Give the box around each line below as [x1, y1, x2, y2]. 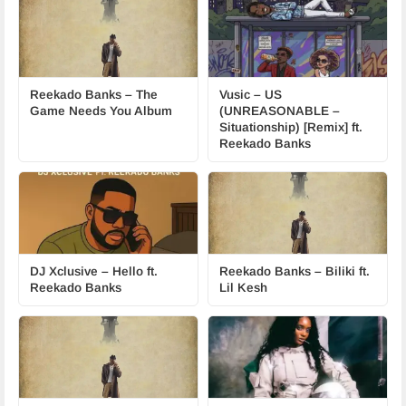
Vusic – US [219, 88, 282, 101]
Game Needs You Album [30, 104, 172, 118]
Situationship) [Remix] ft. [219, 121, 362, 134]
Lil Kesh [219, 281, 267, 295]
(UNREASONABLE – [219, 104, 340, 118]
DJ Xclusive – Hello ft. [30, 265, 158, 278]
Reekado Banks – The [30, 88, 158, 101]
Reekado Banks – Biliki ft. [219, 265, 370, 278]
